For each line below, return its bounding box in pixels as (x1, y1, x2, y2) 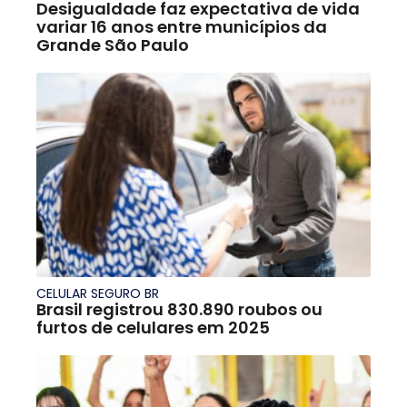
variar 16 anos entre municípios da (36, 15, 327, 38)
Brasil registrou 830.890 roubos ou (36, 297, 323, 321)
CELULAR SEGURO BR (36, 283, 159, 303)
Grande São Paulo (36, 33, 189, 56)
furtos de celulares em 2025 (36, 315, 270, 339)
